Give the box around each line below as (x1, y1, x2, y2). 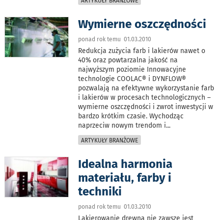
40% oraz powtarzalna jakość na (78, 56, 178, 65)
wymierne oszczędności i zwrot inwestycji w (78, 103, 214, 111)
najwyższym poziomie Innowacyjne (78, 65, 187, 74)
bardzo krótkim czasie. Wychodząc (78, 112, 184, 121)
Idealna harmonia (78, 157, 173, 171)
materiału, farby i (78, 171, 172, 185)
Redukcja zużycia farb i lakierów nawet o (78, 47, 206, 55)
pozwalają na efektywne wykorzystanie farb (78, 84, 215, 93)
